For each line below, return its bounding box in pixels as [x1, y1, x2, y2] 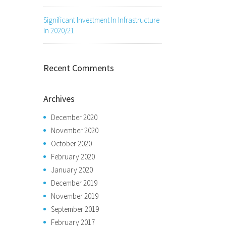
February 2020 [51, 151, 95, 161]
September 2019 [51, 204, 99, 214]
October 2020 [51, 138, 92, 148]
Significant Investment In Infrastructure [43, 15, 159, 25]
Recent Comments [43, 62, 114, 74]
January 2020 [51, 164, 93, 175]
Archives [43, 92, 75, 104]
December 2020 [51, 112, 97, 122]
